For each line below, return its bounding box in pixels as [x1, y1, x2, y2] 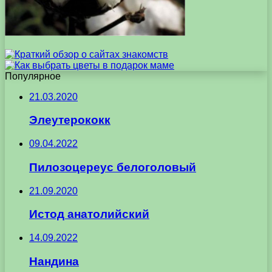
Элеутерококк [29, 114, 110, 127]
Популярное [5, 70, 61, 81]
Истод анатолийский [29, 208, 149, 221]
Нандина [29, 254, 79, 268]
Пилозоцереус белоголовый [29, 160, 196, 174]
